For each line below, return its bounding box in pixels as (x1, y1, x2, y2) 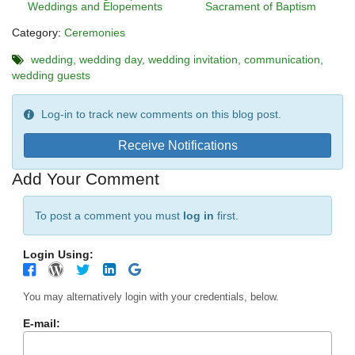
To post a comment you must (35, 209, 183, 223)
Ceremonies (64, 26, 125, 40)
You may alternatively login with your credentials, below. (250, 291, 279, 303)
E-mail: (23, 317, 60, 330)
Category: (12, 26, 64, 40)
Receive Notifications (117, 138, 238, 152)
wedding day (79, 53, 142, 67)
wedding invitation (148, 53, 238, 67)
